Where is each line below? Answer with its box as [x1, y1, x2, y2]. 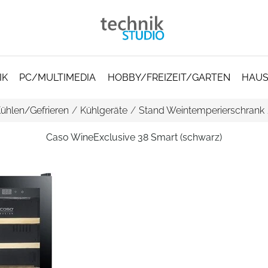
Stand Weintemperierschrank [138, 105, 264, 116]
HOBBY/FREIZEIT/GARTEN [107, 72, 230, 83]
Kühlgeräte [80, 105, 127, 116]
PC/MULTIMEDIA [19, 72, 96, 83]
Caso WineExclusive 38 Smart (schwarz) [46, 132, 222, 143]
